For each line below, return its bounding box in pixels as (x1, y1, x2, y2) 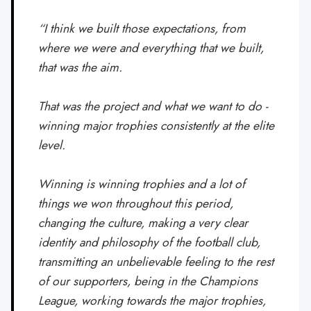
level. (38, 135, 66, 154)
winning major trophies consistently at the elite (38, 116, 275, 135)
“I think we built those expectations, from (38, 19, 246, 37)
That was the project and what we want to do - (38, 96, 269, 115)
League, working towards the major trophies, (38, 291, 267, 310)
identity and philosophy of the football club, (38, 233, 261, 251)
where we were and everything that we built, (38, 38, 264, 57)
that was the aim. (38, 58, 123, 76)
